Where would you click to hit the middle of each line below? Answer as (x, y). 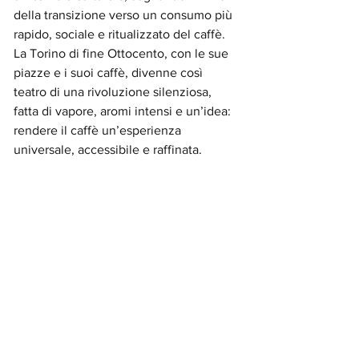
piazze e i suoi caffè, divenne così (110, 73)
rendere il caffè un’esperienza (99, 130)
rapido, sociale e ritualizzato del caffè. (121, 34)
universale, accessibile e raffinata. (108, 149)
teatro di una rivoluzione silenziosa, (114, 92)
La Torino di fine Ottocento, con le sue (123, 53)
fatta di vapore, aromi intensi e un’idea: (124, 111)
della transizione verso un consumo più (125, 15)
